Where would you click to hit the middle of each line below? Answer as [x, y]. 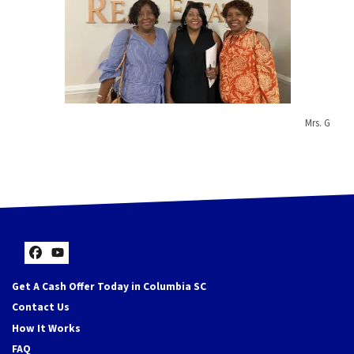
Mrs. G [318, 123]
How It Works [46, 328]
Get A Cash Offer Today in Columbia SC [109, 286]
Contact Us [41, 307]
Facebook [78, 268]
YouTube [96, 268]
